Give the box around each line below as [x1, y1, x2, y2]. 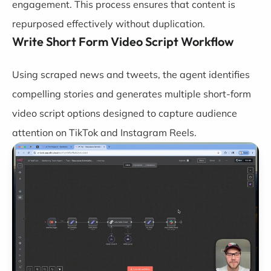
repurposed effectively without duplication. [12, 17, 205, 30]
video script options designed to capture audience [12, 106, 237, 119]
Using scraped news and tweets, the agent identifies [12, 68, 250, 80]
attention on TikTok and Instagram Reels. [12, 126, 197, 139]
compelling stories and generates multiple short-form [12, 87, 251, 100]
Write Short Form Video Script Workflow [12, 33, 233, 49]
